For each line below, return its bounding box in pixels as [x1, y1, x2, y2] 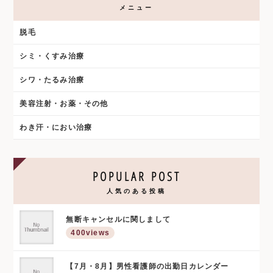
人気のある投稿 [107, 186, 166, 196]
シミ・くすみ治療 [19, 52, 84, 61]
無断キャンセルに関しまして [66, 215, 171, 224]
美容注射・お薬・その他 [19, 99, 108, 108]
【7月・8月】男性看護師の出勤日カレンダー [66, 262, 229, 271]
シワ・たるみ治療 [19, 76, 84, 85]
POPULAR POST [92, 168, 181, 185]
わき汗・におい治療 [19, 123, 93, 132]
